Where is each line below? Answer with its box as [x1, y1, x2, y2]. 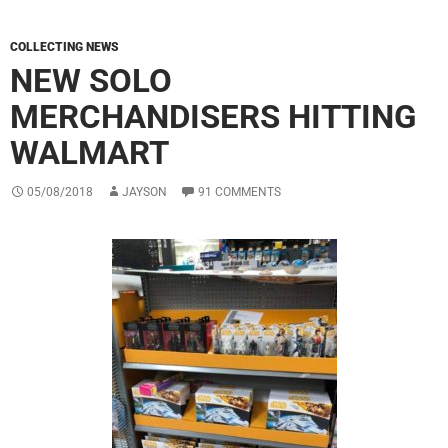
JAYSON [122, 184, 167, 199]
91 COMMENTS [198, 184, 281, 199]
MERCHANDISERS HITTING [10, 96, 417, 136]
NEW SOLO [10, 60, 172, 100]
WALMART [10, 132, 169, 172]
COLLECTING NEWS [10, 39, 119, 54]
